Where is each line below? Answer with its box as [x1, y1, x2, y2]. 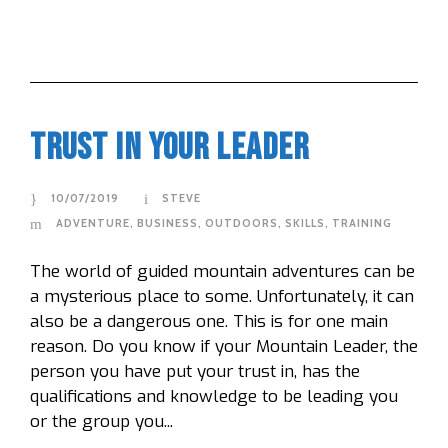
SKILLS [285, 216, 325, 231]
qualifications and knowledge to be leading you [30, 385, 398, 409]
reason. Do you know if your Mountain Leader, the [30, 335, 418, 359]
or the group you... [30, 410, 173, 434]
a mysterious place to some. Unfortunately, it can [30, 285, 414, 309]
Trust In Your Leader [30, 126, 309, 171]
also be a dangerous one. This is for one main [30, 310, 388, 334]
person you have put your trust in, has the [30, 360, 360, 384]
